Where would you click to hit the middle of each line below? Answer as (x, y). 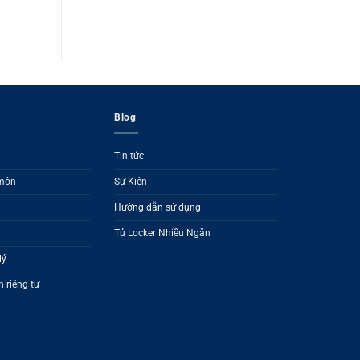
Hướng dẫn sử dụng (157, 208)
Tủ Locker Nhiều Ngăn (162, 233)
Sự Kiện (131, 182)
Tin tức (129, 156)
